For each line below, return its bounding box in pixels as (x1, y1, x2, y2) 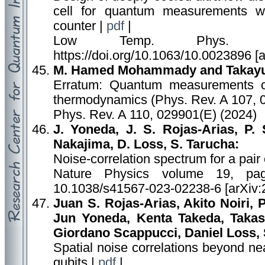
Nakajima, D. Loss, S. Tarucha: (53, 137, 239, 151)
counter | (53, 19, 106, 33)
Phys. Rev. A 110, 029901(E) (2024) (53, 108, 257, 122)
